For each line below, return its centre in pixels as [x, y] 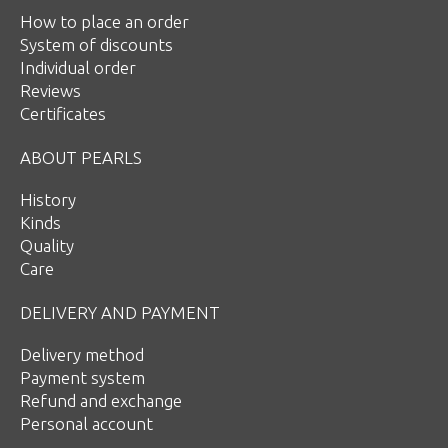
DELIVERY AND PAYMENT [120, 312]
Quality [47, 245]
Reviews [50, 90]
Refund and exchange [101, 400]
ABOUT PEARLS [81, 157]
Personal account [86, 423]
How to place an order [104, 21]
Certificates [63, 113]
